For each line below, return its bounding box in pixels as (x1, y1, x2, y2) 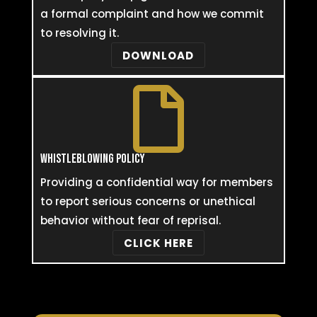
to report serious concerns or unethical (40, 194, 255, 209)
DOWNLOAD (122, 47, 195, 63)
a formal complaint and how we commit (40, 6, 264, 21)
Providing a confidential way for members (40, 175, 273, 190)
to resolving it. (40, 25, 119, 40)
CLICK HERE (123, 235, 193, 250)
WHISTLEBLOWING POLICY (40, 151, 145, 166)
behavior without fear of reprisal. (40, 213, 221, 228)
